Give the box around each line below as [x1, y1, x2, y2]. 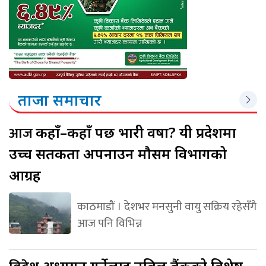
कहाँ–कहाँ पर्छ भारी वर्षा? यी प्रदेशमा [36, 122, 236, 142]
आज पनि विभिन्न [77, 214, 142, 233]
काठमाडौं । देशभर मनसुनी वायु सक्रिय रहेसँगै [77, 197, 256, 217]
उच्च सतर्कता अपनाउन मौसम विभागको [9, 144, 227, 164]
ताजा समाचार [18, 89, 102, 111]
